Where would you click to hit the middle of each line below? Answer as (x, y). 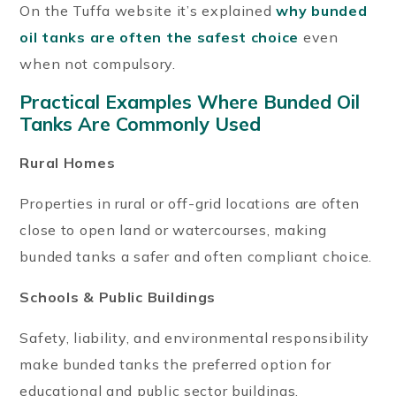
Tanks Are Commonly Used (141, 123)
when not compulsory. (98, 63)
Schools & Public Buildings (118, 297)
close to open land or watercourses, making (173, 229)
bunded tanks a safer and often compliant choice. (196, 256)
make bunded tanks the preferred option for (175, 364)
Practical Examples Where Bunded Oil (190, 101)
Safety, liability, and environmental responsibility (195, 337)
